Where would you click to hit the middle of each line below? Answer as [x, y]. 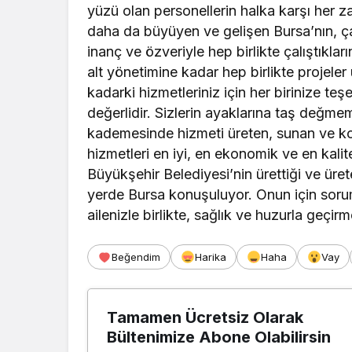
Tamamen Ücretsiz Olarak [205, 318]
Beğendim [136, 257]
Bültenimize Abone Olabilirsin [219, 337]
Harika [211, 257]
